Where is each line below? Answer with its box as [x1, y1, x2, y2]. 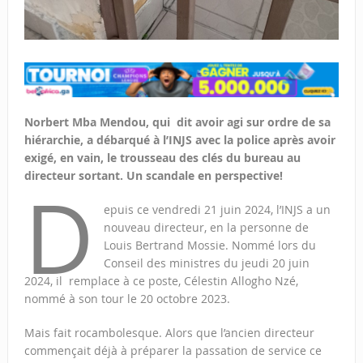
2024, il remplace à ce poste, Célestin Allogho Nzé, [23, 272, 298, 288]
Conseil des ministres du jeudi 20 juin [103, 254, 310, 271]
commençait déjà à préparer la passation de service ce [23, 342, 322, 358]
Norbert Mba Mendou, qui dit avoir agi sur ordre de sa [23, 113, 331, 130]
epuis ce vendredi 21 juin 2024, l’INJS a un [103, 201, 331, 217]
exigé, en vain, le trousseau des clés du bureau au [23, 149, 301, 165]
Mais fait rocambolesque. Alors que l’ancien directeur [23, 324, 314, 340]
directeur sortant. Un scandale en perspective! [23, 167, 283, 183]
